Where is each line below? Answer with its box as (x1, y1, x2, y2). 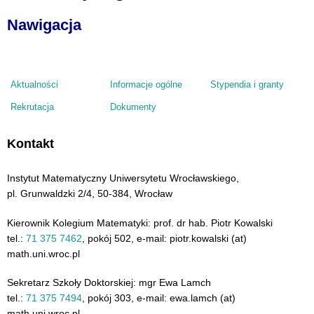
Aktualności (11, 79, 58, 90)
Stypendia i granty (210, 79, 284, 90)
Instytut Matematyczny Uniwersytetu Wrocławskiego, (7, 172, 239, 184)
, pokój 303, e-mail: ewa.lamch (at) (82, 292, 235, 304)
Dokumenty (110, 102, 156, 113)
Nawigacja (7, 16, 81, 34)
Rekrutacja (11, 102, 54, 113)
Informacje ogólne (110, 79, 182, 90)
